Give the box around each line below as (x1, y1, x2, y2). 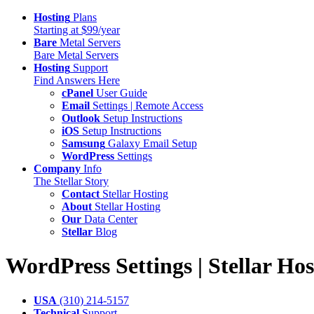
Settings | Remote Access (90, 100, 203, 111)
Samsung (62, 137, 105, 149)
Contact (62, 188, 100, 200)
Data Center (81, 213, 137, 225)
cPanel (62, 87, 93, 99)
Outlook (62, 112, 100, 124)
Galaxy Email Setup (105, 137, 197, 149)
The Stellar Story (34, 175, 109, 187)
